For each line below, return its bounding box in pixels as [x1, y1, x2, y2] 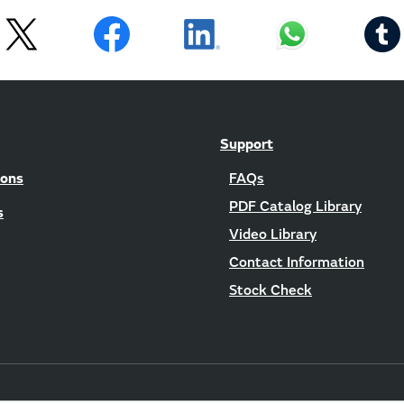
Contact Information [229, 255, 364, 271]
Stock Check [229, 283, 312, 298]
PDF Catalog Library [229, 199, 362, 215]
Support [220, 137, 273, 152]
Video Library [229, 227, 317, 243]
